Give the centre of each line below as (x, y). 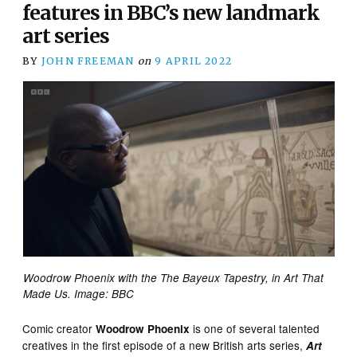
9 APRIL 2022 (194, 61)
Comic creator (59, 328)
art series (66, 36)
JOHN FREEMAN (88, 61)
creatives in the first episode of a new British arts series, (165, 345)
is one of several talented (255, 328)
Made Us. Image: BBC (78, 293)
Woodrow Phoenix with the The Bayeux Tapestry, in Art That (173, 277)
